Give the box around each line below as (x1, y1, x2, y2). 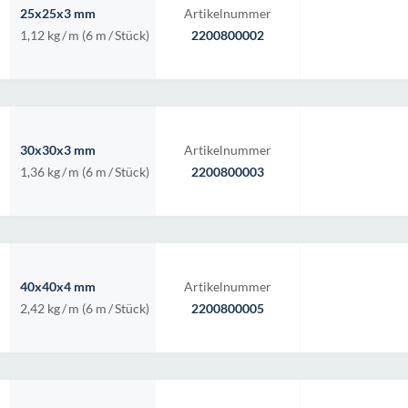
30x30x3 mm (20, 142, 97, 158)
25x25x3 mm (20, 5, 97, 21)
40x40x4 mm (20, 279, 97, 294)
